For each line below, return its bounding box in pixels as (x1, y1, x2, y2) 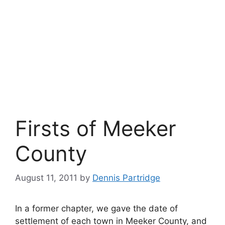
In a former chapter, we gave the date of (15, 203, 178, 214)
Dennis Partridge (92, 173, 160, 183)
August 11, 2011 (15, 173, 77, 183)
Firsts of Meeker (15, 115, 176, 141)
